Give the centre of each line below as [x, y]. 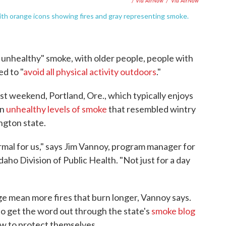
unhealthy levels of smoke [56, 109]
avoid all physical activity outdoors [90, 71]
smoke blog [173, 211]
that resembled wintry [151, 109]
